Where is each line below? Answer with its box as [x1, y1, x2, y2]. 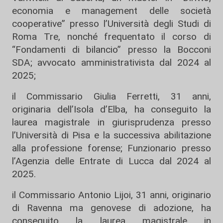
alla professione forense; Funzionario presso [12, 142, 211, 154]
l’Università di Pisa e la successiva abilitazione [12, 129, 211, 141]
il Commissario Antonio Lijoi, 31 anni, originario [12, 189, 211, 201]
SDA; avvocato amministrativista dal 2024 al [12, 57, 211, 68]
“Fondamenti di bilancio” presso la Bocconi [12, 44, 211, 55]
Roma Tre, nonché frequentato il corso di [12, 31, 211, 42]
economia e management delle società [12, 5, 211, 16]
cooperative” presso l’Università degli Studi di [12, 18, 211, 29]
